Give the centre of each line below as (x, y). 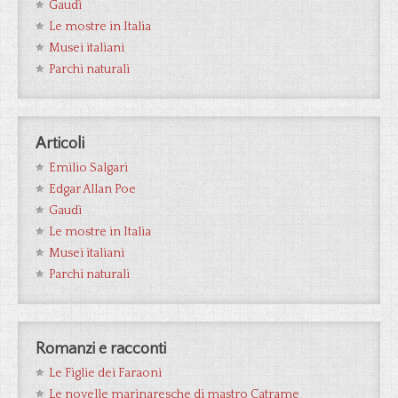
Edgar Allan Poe (92, 189)
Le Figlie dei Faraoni (105, 373)
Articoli (60, 144)
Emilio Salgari (88, 168)
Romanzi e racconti (101, 349)
